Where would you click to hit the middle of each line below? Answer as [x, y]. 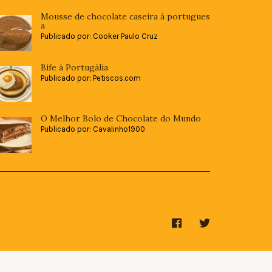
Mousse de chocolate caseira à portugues [125, 16]
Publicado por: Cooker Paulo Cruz [99, 36]
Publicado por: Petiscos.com [91, 78]
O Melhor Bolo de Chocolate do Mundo [121, 118]
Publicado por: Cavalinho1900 [93, 129]
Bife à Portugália [74, 67]
